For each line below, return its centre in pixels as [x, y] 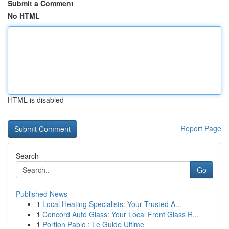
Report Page [201, 128]
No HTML [24, 16]
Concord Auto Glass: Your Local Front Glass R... [121, 214]
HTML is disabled [36, 100]
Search [27, 156]
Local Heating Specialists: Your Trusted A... [112, 204]
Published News [42, 194]
